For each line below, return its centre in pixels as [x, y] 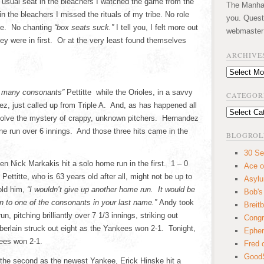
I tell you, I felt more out [157, 27]
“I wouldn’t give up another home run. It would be [111, 189]
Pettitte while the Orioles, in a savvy [130, 92]
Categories [244, 112]
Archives [241, 72]
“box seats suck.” [84, 27]
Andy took [176, 202]
